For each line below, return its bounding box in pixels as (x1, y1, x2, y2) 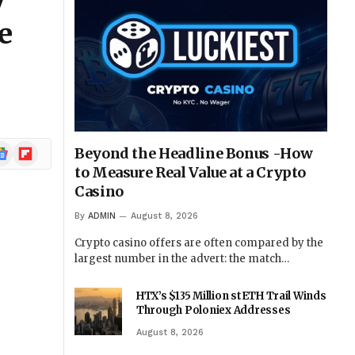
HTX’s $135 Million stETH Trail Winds (136, 289, 326, 303)
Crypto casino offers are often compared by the (74, 236, 323, 250)
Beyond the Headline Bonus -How (74, 144, 313, 163)
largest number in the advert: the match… (74, 252, 289, 266)
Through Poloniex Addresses (136, 303, 291, 318)
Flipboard (12, 141, 66, 155)
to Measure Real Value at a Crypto (74, 163, 307, 182)
